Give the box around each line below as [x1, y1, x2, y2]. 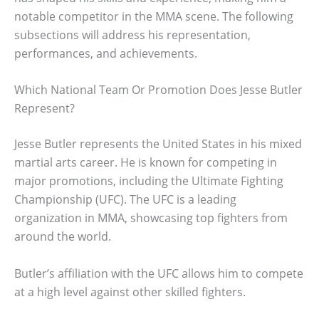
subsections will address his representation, [14, 26, 251, 43]
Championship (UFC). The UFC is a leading [14, 192, 236, 208]
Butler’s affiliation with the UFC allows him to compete [14, 265, 303, 281]
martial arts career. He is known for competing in [14, 155, 277, 171]
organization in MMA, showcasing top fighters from [14, 210, 288, 226]
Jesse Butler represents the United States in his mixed [14, 136, 302, 152]
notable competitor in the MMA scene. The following [14, 8, 293, 24]
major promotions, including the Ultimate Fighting [14, 173, 283, 189]
